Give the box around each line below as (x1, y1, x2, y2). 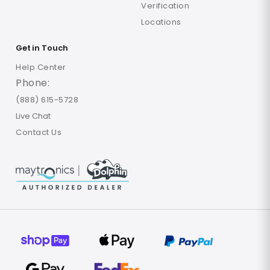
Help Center (16, 61, 66, 73)
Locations (141, 16, 181, 28)
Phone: (16, 75, 49, 90)
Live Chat (16, 110, 51, 122)
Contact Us (16, 126, 61, 138)
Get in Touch (16, 42, 68, 54)
